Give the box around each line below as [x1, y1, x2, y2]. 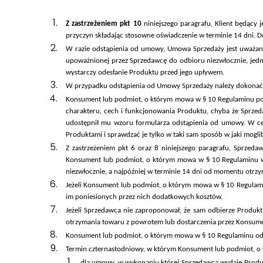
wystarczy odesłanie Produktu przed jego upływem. [66, 69, 224, 77]
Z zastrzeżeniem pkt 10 [66, 20, 144, 28]
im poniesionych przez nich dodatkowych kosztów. [66, 193, 222, 201]
